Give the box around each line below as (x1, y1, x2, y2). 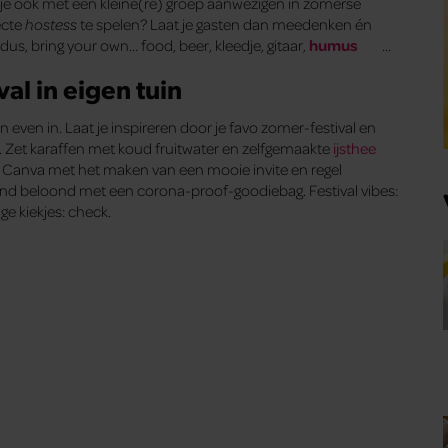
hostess (25, 13, 77, 34)
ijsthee (333, 138, 376, 159)
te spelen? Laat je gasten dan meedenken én (77, 13, 372, 34)
